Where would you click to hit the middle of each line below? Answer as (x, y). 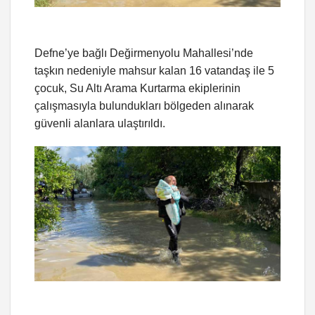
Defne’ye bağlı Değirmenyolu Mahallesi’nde (144, 53)
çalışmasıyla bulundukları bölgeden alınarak (144, 105)
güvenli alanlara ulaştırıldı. (100, 123)
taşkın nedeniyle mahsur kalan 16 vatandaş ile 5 (154, 70)
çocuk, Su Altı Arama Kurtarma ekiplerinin (137, 88)
